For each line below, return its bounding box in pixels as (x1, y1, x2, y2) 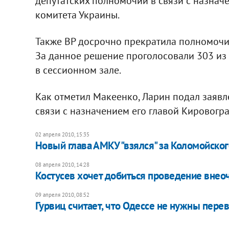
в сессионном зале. (35, 63, 121, 77)
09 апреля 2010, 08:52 (35, 191, 89, 198)
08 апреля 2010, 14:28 (35, 161, 89, 168)
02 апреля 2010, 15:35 (35, 130, 89, 138)
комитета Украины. (35, 8, 120, 21)
